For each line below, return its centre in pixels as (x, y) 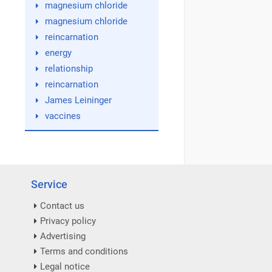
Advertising (63, 236)
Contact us (62, 206)
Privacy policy (68, 221)
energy (58, 53)
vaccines (63, 116)
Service (49, 184)
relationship (69, 69)
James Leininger (78, 100)
